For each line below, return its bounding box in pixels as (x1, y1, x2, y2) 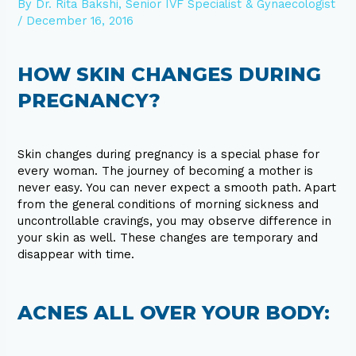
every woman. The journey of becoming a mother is (17, 164, 314, 179)
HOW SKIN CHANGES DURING (17, 63, 322, 87)
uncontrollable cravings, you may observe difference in (17, 214, 332, 229)
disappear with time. (17, 247, 135, 262)
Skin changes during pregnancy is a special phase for (17, 147, 320, 162)
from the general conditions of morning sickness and (17, 197, 319, 212)
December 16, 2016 (26, 14, 134, 29)
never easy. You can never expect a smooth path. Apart (17, 180, 337, 195)
